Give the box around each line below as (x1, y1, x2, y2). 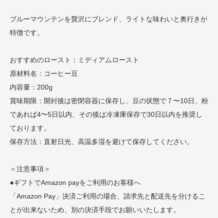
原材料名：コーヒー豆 (10, 69, 78, 77)
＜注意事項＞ (10, 164, 51, 173)
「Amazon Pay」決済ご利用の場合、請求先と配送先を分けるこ (10, 192, 205, 200)
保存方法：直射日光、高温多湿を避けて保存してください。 (10, 137, 194, 145)
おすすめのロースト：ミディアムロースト (10, 55, 139, 64)
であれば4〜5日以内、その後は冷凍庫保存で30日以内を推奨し (10, 110, 202, 118)
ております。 (10, 124, 51, 132)
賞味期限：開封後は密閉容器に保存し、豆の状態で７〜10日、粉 (10, 96, 208, 105)
